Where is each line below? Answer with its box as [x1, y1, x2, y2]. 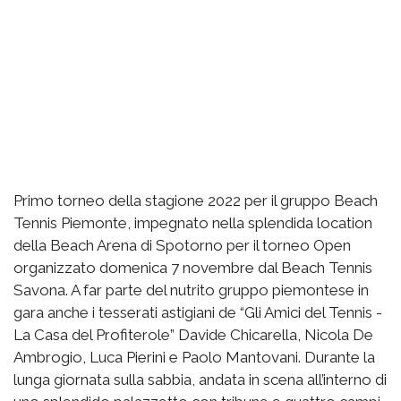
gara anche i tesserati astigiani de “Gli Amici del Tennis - [13, 303, 382, 321]
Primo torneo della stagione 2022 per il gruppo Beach [13, 191, 378, 209]
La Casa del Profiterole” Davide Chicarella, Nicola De [13, 325, 373, 344]
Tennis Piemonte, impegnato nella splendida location [13, 213, 372, 232]
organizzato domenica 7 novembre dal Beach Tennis [13, 258, 372, 277]
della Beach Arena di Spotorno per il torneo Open [13, 235, 351, 254]
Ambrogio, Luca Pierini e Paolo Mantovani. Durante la [13, 347, 375, 366]
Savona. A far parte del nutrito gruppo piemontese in [13, 280, 369, 299]
